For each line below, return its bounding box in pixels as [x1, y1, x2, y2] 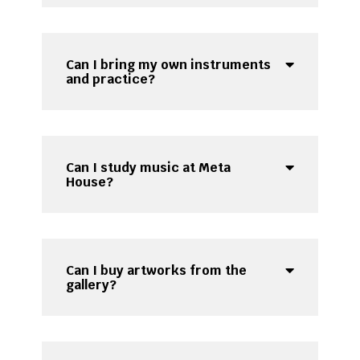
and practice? [66, 71, 156, 88]
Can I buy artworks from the [66, 262, 247, 280]
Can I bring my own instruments [66, 56, 272, 74]
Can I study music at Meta [66, 159, 231, 177]
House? [66, 174, 114, 191]
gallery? [66, 276, 117, 294]
